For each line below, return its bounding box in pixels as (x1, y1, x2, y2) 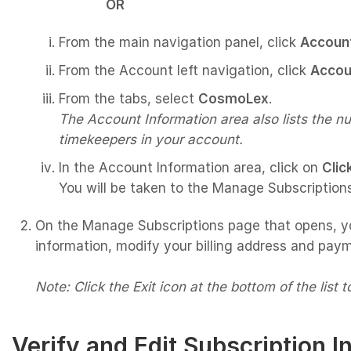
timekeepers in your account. (59, 131, 243, 147)
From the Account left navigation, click (59, 62, 310, 78)
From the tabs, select (59, 90, 198, 107)
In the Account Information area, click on (59, 159, 322, 175)
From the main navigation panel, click (59, 34, 300, 50)
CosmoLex (198, 90, 269, 107)
